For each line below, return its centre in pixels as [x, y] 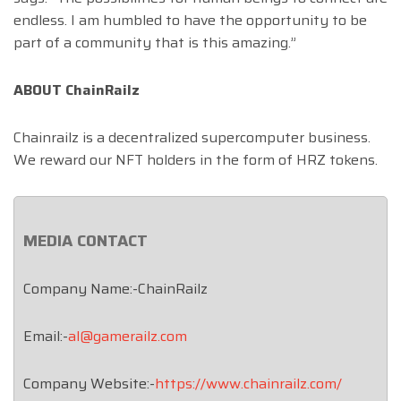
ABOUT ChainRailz [77, 90]
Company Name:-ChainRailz [115, 289]
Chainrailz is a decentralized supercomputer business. [192, 138]
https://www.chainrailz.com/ [248, 384]
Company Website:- [89, 384]
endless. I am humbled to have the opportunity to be [190, 21]
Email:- [46, 337]
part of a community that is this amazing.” [155, 43]
